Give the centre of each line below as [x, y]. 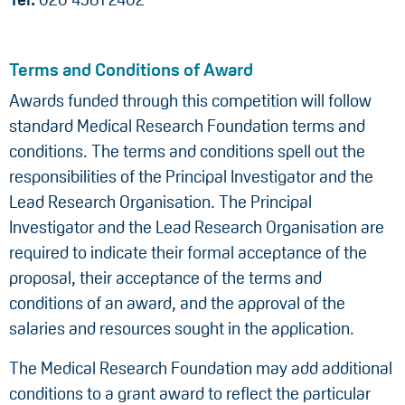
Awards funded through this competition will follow [190, 101]
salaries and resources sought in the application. [182, 329]
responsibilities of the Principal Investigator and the [191, 177]
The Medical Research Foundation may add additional [201, 369]
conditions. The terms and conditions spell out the [187, 152]
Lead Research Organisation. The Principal [160, 202]
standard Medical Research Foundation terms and [187, 127]
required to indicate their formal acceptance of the [188, 253]
